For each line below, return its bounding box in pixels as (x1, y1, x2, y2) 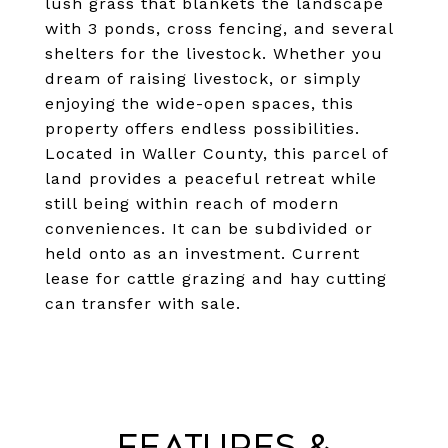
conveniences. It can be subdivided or (45, 219, 373, 238)
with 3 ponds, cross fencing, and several (45, 19, 393, 38)
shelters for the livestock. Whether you (45, 44, 383, 63)
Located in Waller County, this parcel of (45, 144, 388, 163)
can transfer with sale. (45, 294, 241, 313)
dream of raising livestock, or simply (45, 69, 361, 88)
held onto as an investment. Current (45, 244, 360, 263)
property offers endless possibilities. (45, 119, 360, 138)
